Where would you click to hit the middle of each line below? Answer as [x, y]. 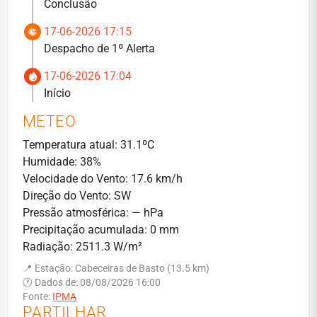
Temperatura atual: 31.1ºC [88, 145]
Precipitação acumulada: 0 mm [101, 230]
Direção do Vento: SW [77, 196]
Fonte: [38, 296]
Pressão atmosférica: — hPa [93, 213]
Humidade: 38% [62, 162]
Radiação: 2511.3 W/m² [82, 247]
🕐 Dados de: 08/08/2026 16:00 [92, 282]
